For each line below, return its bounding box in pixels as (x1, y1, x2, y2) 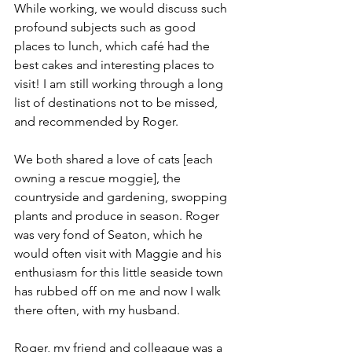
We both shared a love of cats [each (14, 152, 216, 167)
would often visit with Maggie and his (14, 246, 225, 262)
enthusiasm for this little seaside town (14, 265, 226, 280)
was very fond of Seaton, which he (14, 227, 206, 243)
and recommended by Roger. (14, 114, 178, 130)
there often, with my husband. (14, 302, 180, 318)
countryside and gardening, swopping (14, 189, 230, 205)
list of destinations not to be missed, (14, 95, 221, 111)
